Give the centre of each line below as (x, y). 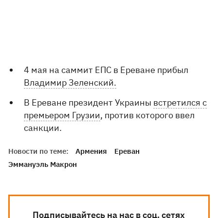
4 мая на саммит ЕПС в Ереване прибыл (106, 70)
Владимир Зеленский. (70, 82)
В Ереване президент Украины (89, 102)
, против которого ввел (148, 115)
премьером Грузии (62, 115)
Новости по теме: (39, 151)
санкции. (43, 127)
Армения (91, 151)
